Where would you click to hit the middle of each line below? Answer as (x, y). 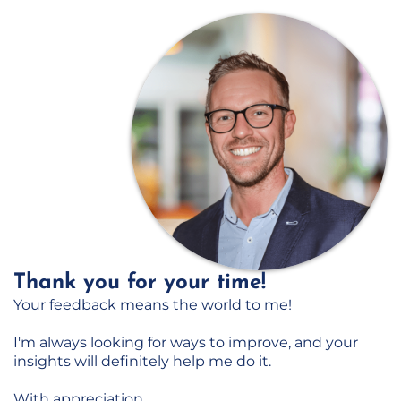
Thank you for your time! (140, 283)
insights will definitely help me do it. (142, 361)
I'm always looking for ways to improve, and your (186, 342)
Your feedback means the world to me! (153, 305)
